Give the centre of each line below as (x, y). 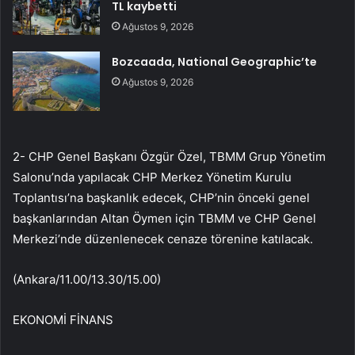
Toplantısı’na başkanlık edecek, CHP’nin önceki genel (161, 198)
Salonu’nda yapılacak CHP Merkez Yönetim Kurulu (152, 177)
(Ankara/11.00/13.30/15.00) (87, 280)
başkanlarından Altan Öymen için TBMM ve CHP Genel (164, 219)
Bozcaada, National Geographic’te (215, 62)
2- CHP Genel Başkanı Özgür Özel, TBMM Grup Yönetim (169, 157)
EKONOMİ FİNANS (63, 320)
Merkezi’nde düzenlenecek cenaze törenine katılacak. (163, 239)
